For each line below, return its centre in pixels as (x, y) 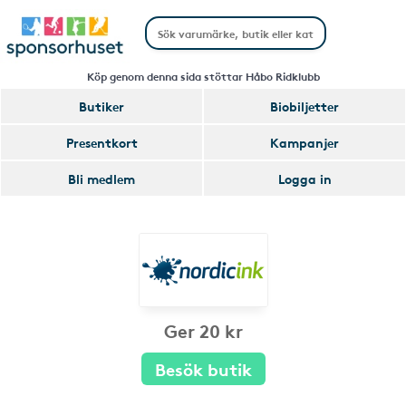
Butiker (101, 106)
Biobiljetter (304, 106)
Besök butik (203, 368)
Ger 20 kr (203, 330)
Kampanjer (304, 142)
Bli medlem (101, 179)
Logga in (304, 179)
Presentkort (101, 142)
